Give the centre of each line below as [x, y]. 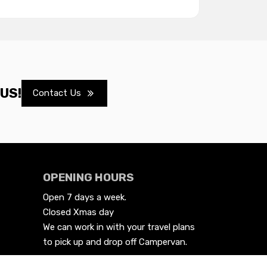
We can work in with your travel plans [119, 227]
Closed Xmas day [79, 212]
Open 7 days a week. [85, 197]
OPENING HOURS [89, 178]
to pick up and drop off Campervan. [115, 242]
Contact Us [57, 93]
